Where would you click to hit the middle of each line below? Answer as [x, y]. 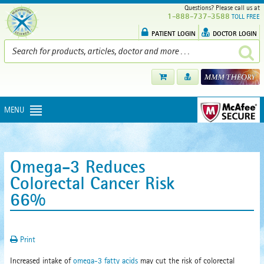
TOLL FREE [246, 16]
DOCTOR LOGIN [235, 33]
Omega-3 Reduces [77, 166]
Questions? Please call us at [220, 8]
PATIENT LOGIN [174, 33]
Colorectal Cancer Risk [92, 183]
